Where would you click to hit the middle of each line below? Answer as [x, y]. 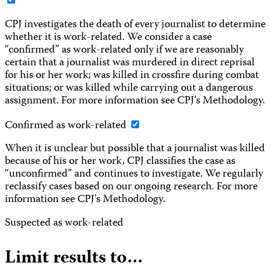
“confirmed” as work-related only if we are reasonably [124, 50]
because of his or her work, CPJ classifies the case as [120, 162]
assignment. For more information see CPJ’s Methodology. [135, 101]
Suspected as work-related [64, 224]
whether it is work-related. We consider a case [108, 38]
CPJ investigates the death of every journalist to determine [135, 25]
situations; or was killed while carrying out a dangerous [129, 88]
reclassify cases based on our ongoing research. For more [131, 188]
